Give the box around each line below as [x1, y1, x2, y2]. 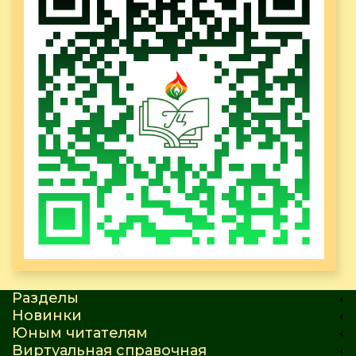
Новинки [12, 307, 82, 325]
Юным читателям [12, 324, 148, 342]
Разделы [12, 289, 79, 308]
